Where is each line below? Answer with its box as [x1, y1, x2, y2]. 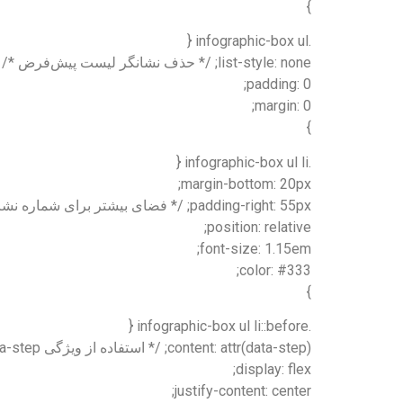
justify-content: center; [175, 381, 311, 399]
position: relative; [207, 218, 311, 236]
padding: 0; [246, 76, 311, 94]
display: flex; [236, 360, 311, 378]
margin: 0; [255, 97, 311, 115]
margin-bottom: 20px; [181, 175, 311, 193]
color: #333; [239, 261, 311, 279]
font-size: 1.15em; [200, 239, 311, 257]
